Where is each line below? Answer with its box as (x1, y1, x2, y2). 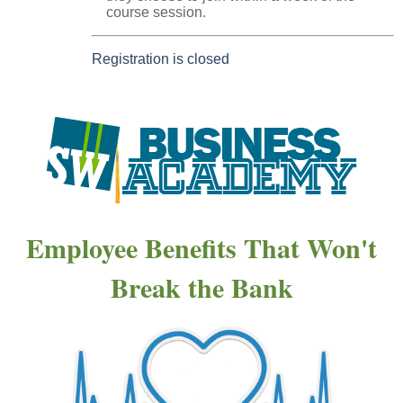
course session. (106, 4, 206, 21)
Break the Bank (110, 267, 293, 308)
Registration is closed (92, 51, 229, 67)
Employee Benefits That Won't (26, 228, 377, 268)
